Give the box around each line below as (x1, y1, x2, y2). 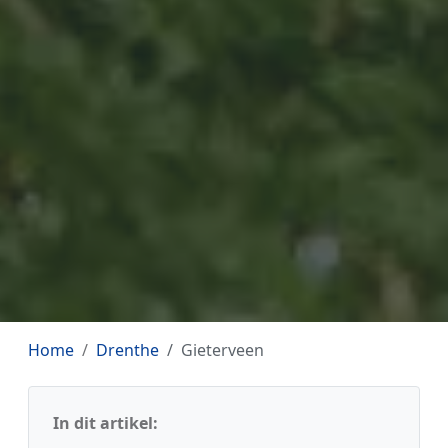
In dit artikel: (53, 412, 158, 434)
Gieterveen (181, 339, 264, 361)
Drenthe (96, 339, 159, 361)
